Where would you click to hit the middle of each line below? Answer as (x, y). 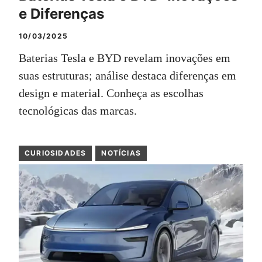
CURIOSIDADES (56, 153)
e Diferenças (61, 14)
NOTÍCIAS (121, 153)
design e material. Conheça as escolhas (111, 93)
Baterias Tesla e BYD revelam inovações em (125, 58)
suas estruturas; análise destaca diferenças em (127, 76)
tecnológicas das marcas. (78, 111)
